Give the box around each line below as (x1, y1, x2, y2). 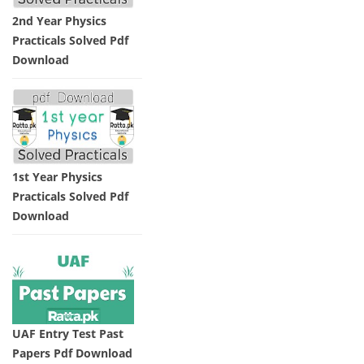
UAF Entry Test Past (12, 326, 123, 342)
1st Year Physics (12, 169, 102, 185)
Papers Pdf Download (12, 345, 132, 362)
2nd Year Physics (12, 12, 106, 28)
